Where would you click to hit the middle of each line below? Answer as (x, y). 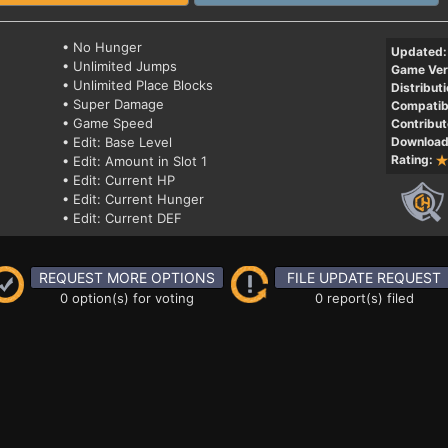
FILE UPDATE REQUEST (364, 277)
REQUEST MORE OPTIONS (127, 277)
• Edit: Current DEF (122, 218)
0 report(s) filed (364, 298)
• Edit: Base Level (117, 142)
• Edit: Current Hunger (133, 199)
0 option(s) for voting (127, 298)
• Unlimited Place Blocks (138, 85)
